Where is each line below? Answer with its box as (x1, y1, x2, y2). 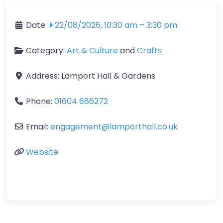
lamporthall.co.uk (110, 120, 178, 132)
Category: (26, 44, 67, 56)
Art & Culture (67, 44, 118, 56)
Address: (26, 70, 61, 82)
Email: (26, 120, 50, 132)
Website (26, 146, 58, 158)
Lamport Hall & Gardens (61, 70, 155, 82)
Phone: (26, 95, 54, 107)
